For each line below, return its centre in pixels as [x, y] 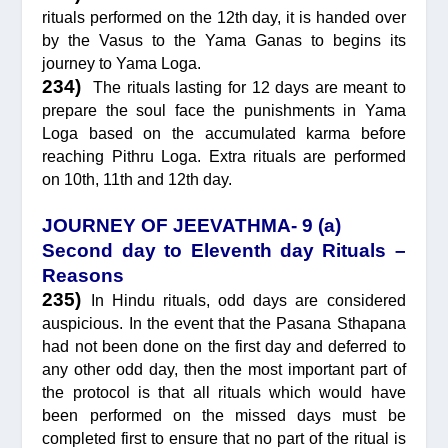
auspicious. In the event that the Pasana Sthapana [224, 324]
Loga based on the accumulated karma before [224, 133]
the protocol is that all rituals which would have [224, 393]
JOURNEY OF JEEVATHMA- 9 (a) [192, 226]
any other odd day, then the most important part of [224, 370]
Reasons [83, 276]
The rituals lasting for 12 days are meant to [246, 87]
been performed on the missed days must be [224, 416]
